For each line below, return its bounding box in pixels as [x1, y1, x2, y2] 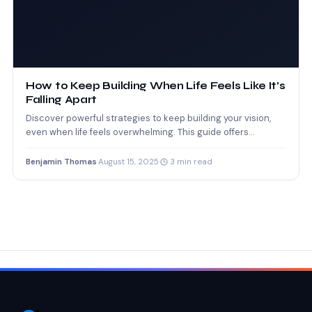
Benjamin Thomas [26, 156, 97, 167]
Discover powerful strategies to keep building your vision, [26, 111, 271, 124]
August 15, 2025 [98, 156, 159, 167]
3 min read [168, 156, 212, 167]
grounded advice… [26, 139, 105, 152]
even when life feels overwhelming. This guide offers [26, 125, 249, 138]
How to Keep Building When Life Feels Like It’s [26, 79, 286, 92]
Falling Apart [26, 93, 97, 106]
